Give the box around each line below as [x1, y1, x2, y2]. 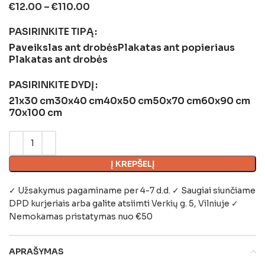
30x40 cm [54, 94, 104, 107]
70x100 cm [9, 106, 62, 119]
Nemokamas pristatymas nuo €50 [9, 211, 153, 222]
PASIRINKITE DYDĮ [9, 78, 94, 91]
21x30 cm [9, 94, 54, 107]
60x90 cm [201, 94, 250, 107]
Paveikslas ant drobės [9, 41, 118, 54]
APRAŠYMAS [9, 245, 64, 257]
